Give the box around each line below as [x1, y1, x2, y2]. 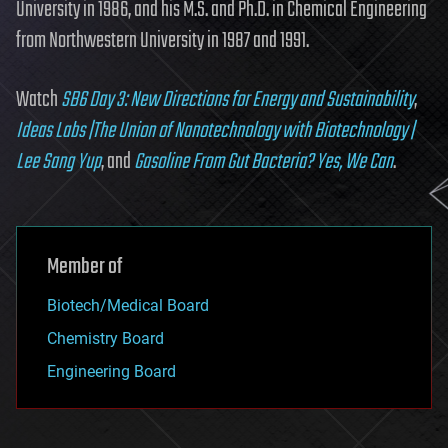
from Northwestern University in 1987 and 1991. [16, 23, 309, 58]
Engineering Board [47, 361, 176, 381]
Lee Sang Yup [16, 144, 101, 179]
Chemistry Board [47, 328, 164, 348]
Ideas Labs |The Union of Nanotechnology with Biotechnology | [16, 113, 414, 148]
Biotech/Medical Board [47, 295, 209, 315]
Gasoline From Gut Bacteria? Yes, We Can [134, 144, 393, 179]
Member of [47, 249, 122, 284]
